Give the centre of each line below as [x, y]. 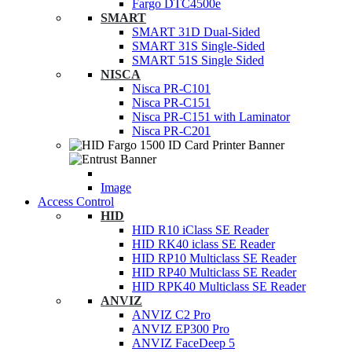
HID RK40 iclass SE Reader [203, 244]
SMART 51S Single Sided [198, 60]
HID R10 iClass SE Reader [200, 230]
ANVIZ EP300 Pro [181, 329]
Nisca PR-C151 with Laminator [211, 117]
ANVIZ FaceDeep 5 [183, 343]
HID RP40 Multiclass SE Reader [214, 273]
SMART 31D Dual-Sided [196, 32]
